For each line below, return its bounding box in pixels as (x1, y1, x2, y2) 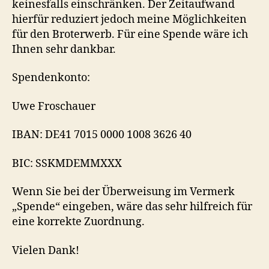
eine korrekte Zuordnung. (12, 215, 145, 229)
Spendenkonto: (12, 71, 90, 85)
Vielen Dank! (12, 243, 79, 258)
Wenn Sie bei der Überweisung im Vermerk (12, 185, 235, 199)
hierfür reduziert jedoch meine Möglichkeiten (12, 12, 247, 26)
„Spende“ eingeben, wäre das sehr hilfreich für (12, 200, 252, 214)
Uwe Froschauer (12, 99, 95, 113)
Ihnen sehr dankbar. (12, 42, 116, 56)
